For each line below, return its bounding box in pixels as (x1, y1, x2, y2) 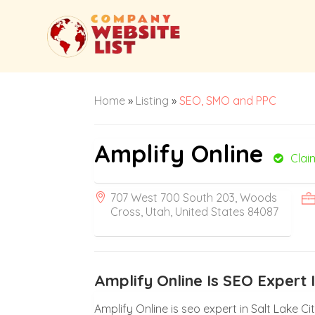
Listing (136, 93, 169, 108)
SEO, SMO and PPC (179, 93, 277, 108)
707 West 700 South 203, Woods (110, 190, 278, 205)
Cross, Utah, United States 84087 (110, 204, 279, 219)
